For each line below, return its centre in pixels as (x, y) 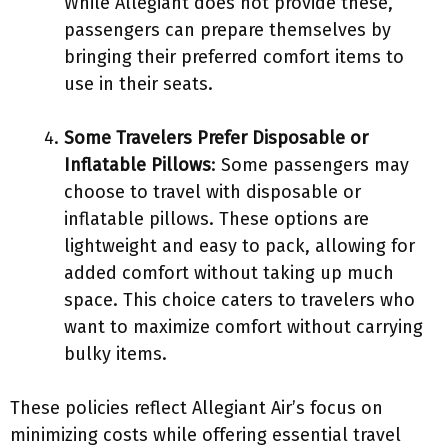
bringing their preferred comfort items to (234, 57)
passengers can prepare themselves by (227, 30)
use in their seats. (138, 84)
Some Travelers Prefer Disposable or (216, 138)
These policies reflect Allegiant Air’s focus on (196, 408)
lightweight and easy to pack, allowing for (239, 246)
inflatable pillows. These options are (216, 219)
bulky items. (115, 354)
